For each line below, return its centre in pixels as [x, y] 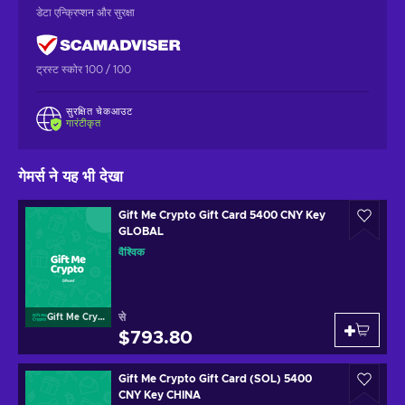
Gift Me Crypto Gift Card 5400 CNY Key [222, 216]
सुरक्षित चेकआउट [99, 111]
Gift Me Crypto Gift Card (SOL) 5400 [215, 379]
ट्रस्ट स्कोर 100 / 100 [84, 69]
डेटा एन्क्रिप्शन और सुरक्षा [85, 12]
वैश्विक [132, 253]
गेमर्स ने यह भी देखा [71, 177]
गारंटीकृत [84, 123]
